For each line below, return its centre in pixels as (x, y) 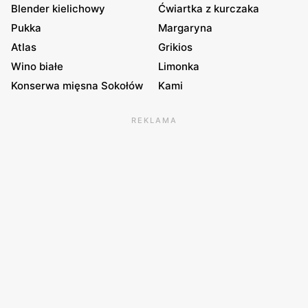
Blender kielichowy (58, 9)
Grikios (175, 47)
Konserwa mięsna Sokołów (77, 86)
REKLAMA (154, 121)
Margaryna (185, 28)
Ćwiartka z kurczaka (209, 9)
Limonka (179, 67)
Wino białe (37, 67)
